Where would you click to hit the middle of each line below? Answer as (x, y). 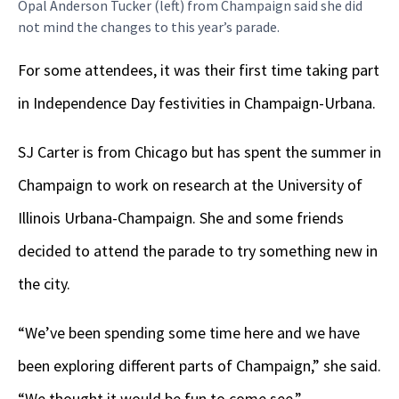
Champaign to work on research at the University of (190, 184)
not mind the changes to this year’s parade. (149, 26)
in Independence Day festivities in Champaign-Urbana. (197, 102)
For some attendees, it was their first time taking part (199, 69)
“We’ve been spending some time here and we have (189, 332)
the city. (46, 283)
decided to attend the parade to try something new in (198, 250)
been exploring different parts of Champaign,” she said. (199, 365)
